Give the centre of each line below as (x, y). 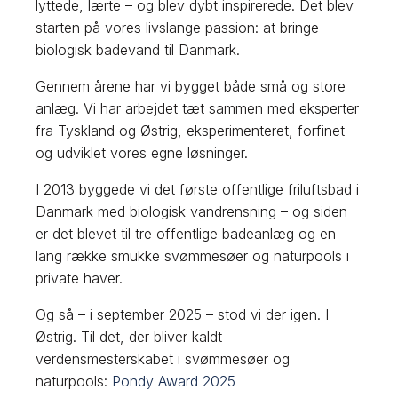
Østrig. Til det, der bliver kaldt (129, 336)
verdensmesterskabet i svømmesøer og (163, 358)
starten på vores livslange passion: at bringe (178, 27)
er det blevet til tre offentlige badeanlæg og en (186, 233)
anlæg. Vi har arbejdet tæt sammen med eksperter (198, 108)
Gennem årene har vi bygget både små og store (191, 86)
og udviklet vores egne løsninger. (142, 152)
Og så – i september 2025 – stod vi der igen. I (183, 314)
